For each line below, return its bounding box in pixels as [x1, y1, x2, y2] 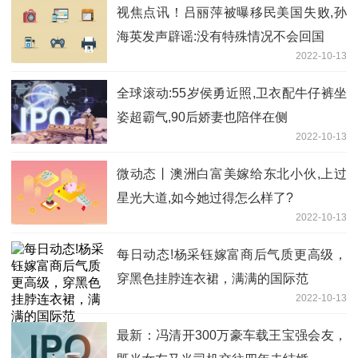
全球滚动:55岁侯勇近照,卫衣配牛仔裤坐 [117, 86, 347, 101]
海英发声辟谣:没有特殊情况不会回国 [117, 30, 324, 44]
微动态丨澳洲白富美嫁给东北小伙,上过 [117, 167, 347, 181]
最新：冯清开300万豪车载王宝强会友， [117, 328, 347, 343]
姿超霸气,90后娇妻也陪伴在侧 [117, 110, 288, 125]
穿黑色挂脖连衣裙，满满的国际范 [117, 272, 308, 286]
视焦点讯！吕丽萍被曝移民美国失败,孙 [117, 6, 347, 20]
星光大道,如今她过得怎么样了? [117, 191, 293, 205]
